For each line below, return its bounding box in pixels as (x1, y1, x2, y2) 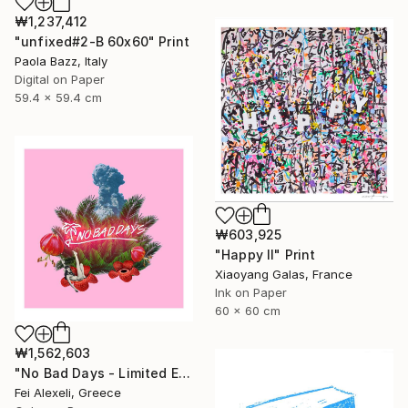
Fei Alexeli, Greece (15, 385, 121, 401)
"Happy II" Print (215, 247, 316, 263)
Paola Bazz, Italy (15, 54, 107, 69)
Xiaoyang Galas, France (215, 267, 352, 282)
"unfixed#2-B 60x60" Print (15, 34, 189, 50)
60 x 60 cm (215, 303, 280, 319)
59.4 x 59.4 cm (15, 90, 102, 106)
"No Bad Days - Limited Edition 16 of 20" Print (178, 365, 190, 382)
